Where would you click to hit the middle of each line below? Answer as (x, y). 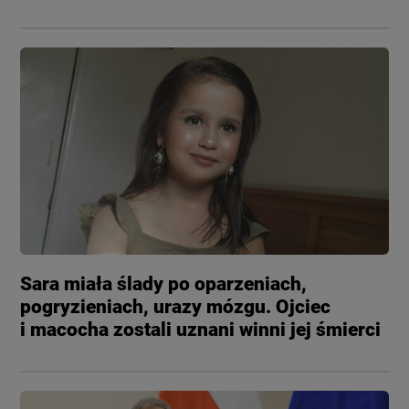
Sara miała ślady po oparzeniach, (164, 283)
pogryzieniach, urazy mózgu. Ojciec (176, 306)
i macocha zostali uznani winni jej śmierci (201, 329)
